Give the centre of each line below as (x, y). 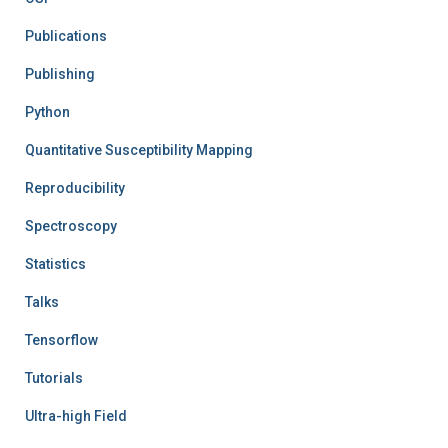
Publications (66, 35)
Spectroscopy (71, 225)
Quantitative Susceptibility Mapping (139, 149)
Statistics (55, 263)
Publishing (60, 73)
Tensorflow (61, 339)
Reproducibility (75, 187)
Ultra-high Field (76, 415)
